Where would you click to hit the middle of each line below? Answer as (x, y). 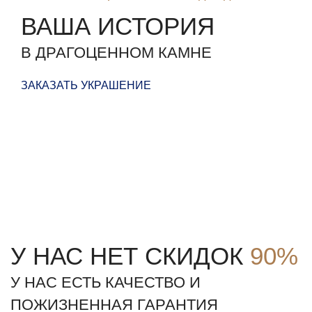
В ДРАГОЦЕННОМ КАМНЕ (116, 53)
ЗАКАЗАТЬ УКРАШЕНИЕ (86, 86)
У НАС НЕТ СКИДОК (130, 256)
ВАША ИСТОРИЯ (118, 26)
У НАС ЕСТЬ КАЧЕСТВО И (106, 283)
